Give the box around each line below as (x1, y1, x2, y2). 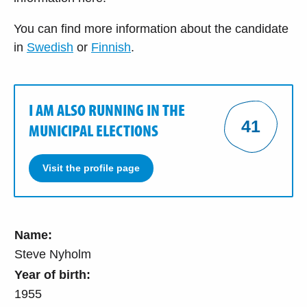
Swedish (27, 40, 73, 54)
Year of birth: (14, 267, 90, 282)
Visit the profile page (42, 162, 140, 173)
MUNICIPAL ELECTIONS (29, 119, 158, 140)
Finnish (91, 40, 131, 54)
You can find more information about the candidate (14, 21, 288, 36)
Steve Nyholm (14, 247, 91, 261)
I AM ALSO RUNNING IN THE (29, 99, 185, 120)
